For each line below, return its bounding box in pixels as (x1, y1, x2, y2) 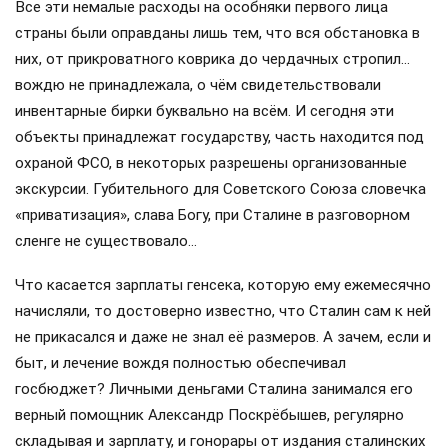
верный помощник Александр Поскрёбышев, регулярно (15, 405, 404, 424)
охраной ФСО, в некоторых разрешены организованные (15, 153, 407, 172)
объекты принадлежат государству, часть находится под (15, 127, 424, 146)
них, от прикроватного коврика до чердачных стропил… (15, 49, 410, 68)
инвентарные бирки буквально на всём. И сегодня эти (15, 101, 394, 120)
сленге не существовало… (15, 231, 197, 250)
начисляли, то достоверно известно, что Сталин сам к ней (15, 301, 431, 320)
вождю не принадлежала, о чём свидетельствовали (15, 75, 381, 94)
